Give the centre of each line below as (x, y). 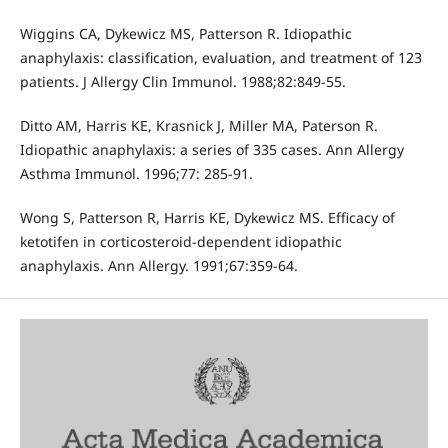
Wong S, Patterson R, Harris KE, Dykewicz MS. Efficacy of (207, 218)
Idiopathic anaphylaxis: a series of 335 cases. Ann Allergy (211, 150)
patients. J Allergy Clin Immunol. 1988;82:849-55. (182, 82)
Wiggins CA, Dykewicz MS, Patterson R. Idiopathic (185, 34)
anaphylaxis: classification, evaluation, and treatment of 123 (220, 58)
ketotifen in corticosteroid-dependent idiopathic (180, 242)
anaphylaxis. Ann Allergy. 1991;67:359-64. (158, 266)
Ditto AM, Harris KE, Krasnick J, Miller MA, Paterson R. (198, 126)
